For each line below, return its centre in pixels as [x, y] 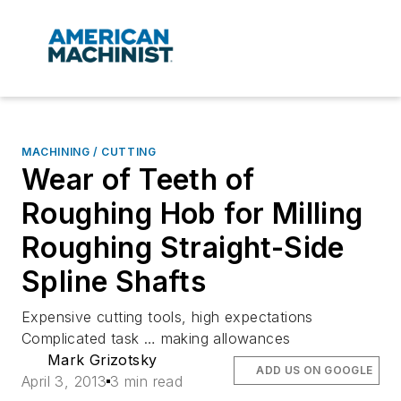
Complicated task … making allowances [156, 339]
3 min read [147, 382]
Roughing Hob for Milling [192, 214]
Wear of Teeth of [138, 180]
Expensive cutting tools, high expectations [167, 317]
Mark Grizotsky [102, 360]
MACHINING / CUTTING [89, 152]
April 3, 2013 [64, 382]
